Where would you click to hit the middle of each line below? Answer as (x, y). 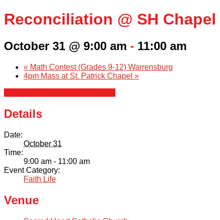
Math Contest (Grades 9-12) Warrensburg (100, 67)
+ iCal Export (93, 92)
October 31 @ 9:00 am (65, 46)
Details (23, 113)
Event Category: (32, 170)
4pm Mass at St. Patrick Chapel (79, 76)
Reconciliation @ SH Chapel (110, 19)
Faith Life (40, 179)
